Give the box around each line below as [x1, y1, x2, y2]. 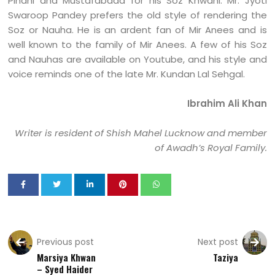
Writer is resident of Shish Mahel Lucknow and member [14, 126, 267, 139]
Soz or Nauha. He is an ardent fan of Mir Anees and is [8, 23, 267, 36]
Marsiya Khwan [37, 250, 96, 264]
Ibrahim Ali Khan [187, 97, 267, 110]
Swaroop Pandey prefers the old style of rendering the [8, 9, 267, 21]
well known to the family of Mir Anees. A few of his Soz [8, 38, 267, 51]
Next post [197, 236, 238, 248]
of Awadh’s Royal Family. [154, 141, 267, 154]
